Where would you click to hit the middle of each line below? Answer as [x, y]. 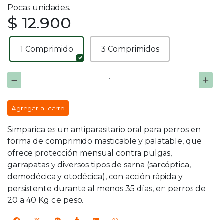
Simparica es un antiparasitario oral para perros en [104, 130]
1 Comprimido [47, 49]
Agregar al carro [38, 108]
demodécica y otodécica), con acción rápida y [95, 177]
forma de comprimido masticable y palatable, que [105, 141]
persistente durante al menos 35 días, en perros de [107, 189]
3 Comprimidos [130, 49]
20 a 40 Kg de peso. [45, 200]
